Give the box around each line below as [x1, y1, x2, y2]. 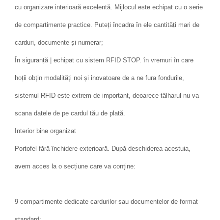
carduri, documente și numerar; [15, 39, 103, 47]
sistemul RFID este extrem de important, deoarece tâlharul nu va [15, 92, 199, 100]
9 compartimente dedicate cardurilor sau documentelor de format [15, 198, 198, 206]
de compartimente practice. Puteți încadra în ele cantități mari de [15, 21, 199, 29]
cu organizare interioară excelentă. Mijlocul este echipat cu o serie [15, 3, 203, 11]
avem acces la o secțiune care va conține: [15, 163, 136, 170]
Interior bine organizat [15, 127, 76, 135]
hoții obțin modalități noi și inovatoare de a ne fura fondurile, [15, 74, 184, 82]
